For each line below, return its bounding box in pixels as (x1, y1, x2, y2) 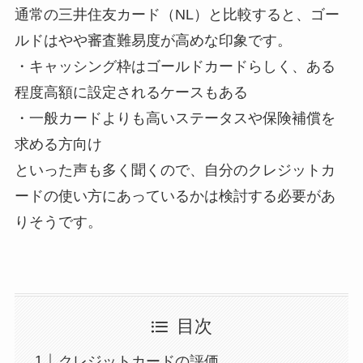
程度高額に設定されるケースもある (14, 84, 248, 101)
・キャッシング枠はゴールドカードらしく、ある (14, 58, 335, 75)
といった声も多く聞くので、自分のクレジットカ (14, 162, 335, 179)
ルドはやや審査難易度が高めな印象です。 (14, 32, 292, 49)
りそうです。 (14, 214, 102, 231)
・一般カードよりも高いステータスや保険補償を (14, 110, 335, 127)
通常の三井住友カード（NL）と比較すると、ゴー (14, 6, 340, 23)
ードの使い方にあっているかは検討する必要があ (14, 188, 335, 205)
